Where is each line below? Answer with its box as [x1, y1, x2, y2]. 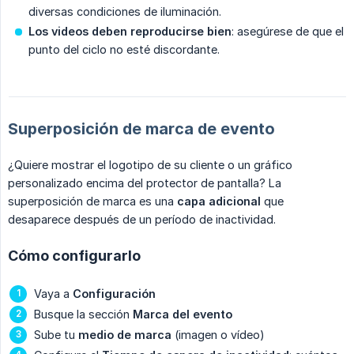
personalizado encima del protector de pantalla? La [8, 176, 281, 190]
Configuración [73, 287, 156, 301]
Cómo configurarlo [8, 247, 141, 265]
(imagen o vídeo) [171, 328, 265, 342]
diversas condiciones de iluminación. [28, 5, 221, 19]
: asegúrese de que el [232, 24, 344, 39]
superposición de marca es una [8, 194, 177, 209]
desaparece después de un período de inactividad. [8, 213, 276, 227]
